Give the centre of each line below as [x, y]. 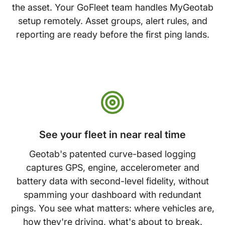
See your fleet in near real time [113, 134]
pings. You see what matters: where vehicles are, [113, 208]
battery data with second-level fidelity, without [113, 181]
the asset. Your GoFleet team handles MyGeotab [113, 7]
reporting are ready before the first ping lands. [113, 34]
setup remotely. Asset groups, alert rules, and [113, 21]
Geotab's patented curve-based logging [113, 154]
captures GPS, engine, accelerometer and [113, 167]
